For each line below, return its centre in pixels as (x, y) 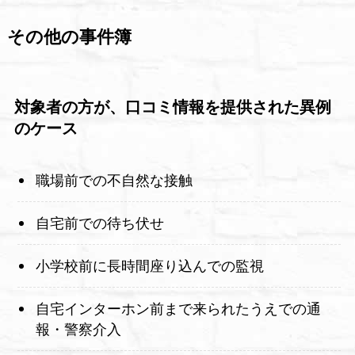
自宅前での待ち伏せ (99, 223)
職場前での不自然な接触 (114, 180)
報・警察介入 (78, 329)
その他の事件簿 (69, 38)
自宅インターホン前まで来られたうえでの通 (178, 309)
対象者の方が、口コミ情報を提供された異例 (172, 107)
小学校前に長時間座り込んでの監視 (149, 266)
